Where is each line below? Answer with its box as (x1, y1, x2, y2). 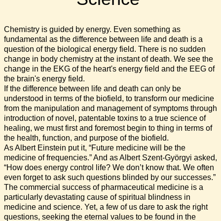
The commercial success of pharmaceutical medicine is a (4, 183, 203, 191)
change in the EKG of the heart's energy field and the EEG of (4, 64, 215, 73)
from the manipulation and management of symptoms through (4, 104, 217, 112)
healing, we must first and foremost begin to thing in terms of (4, 123, 212, 132)
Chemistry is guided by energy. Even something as (4, 25, 181, 34)
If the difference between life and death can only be (4, 84, 181, 93)
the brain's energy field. (4, 74, 85, 83)
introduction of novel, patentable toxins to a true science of (4, 113, 206, 122)
